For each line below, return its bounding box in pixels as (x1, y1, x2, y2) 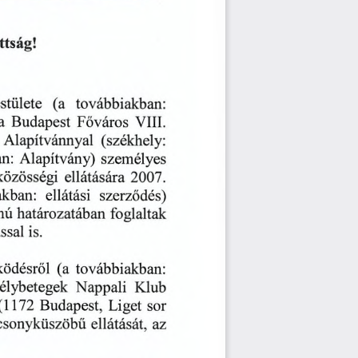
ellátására (64, 170, 125, 187)
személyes (101, 152, 165, 169)
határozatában (16, 207, 105, 224)
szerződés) (99, 189, 166, 205)
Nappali (75, 280, 126, 296)
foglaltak (109, 207, 165, 224)
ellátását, (90, 317, 147, 334)
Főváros (77, 115, 129, 132)
